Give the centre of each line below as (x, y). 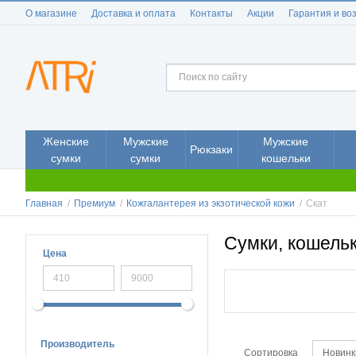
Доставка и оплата (133, 14)
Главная (44, 203)
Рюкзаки (211, 149)
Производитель (77, 344)
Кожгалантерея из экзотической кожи (211, 203)
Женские (66, 141)
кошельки (286, 158)
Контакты (211, 14)
